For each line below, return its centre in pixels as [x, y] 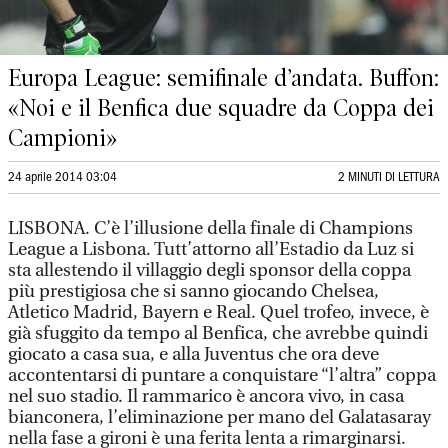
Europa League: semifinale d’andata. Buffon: [223, 78]
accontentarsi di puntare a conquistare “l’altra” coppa [222, 375]
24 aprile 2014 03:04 [62, 177]
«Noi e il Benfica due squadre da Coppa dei [221, 108]
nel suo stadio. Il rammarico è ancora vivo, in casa [206, 396]
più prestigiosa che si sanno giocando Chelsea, [193, 291]
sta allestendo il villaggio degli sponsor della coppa [209, 270]
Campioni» [62, 138]
